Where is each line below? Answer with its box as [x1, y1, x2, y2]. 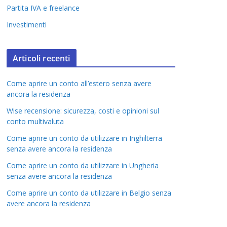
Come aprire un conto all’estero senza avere [7, 79, 152, 88]
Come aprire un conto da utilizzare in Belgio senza [7, 188, 171, 198]
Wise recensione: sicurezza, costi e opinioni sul [7, 106, 159, 116]
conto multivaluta [7, 117, 64, 126]
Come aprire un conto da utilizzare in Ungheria [7, 161, 159, 170]
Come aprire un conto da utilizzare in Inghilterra [7, 133, 162, 143]
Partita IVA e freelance [7, 3, 80, 13]
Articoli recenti [13, 53, 70, 64]
